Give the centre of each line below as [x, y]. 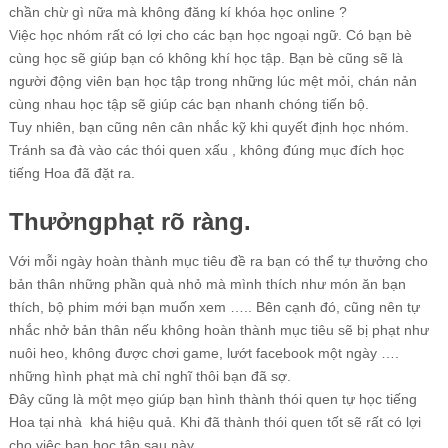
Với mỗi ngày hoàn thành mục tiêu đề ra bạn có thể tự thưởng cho [218, 261]
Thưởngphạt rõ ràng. [129, 221]
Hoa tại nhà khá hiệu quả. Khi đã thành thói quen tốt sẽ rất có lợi [214, 422]
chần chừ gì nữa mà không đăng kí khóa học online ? [177, 12]
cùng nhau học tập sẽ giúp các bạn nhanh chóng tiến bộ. [188, 104]
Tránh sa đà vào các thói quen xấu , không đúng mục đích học [206, 150]
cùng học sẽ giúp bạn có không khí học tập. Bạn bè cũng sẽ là [205, 58]
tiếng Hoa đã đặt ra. [71, 173]
